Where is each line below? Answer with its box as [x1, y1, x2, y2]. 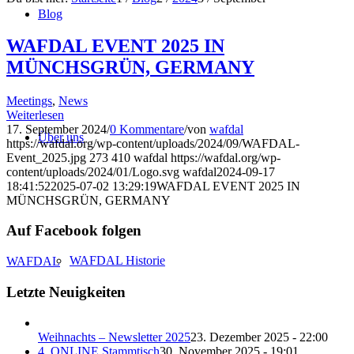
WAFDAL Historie [70, 253, 165, 267]
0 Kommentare [110, 122, 184, 136]
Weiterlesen [6, 107, 64, 122]
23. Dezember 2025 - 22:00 [190, 330, 328, 344]
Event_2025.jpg [6, 150, 86, 164]
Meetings [6, 93, 52, 107]
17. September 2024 [6, 122, 107, 136]
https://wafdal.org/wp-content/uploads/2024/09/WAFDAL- [6, 136, 299, 150]
